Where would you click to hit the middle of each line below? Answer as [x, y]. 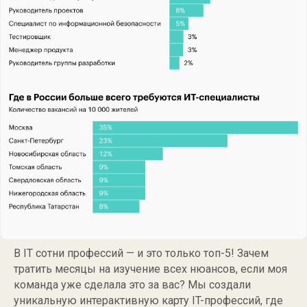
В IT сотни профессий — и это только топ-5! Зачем [141, 254]
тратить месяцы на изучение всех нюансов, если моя [150, 269]
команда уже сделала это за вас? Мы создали [132, 285]
